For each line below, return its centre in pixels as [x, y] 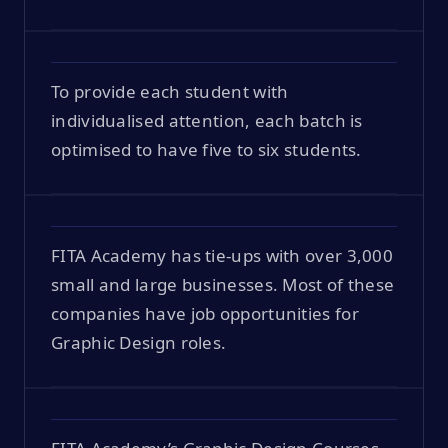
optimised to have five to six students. [206, 149]
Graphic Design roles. [139, 342]
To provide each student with [170, 91]
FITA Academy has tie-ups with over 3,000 [222, 255]
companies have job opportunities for [205, 313]
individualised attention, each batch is [207, 120]
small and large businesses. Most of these [223, 284]
